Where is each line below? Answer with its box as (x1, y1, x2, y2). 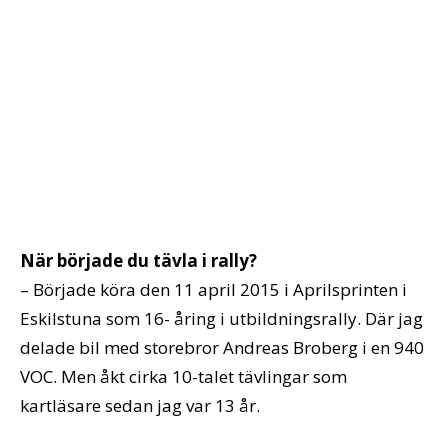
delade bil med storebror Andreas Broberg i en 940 (20, 335, 424, 359)
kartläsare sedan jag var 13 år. (20, 393, 260, 417)
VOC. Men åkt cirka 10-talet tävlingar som (20, 364, 347, 388)
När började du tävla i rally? (20, 248, 257, 272)
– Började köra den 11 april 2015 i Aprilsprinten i (20, 277, 407, 301)
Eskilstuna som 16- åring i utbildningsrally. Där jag (20, 306, 423, 330)
